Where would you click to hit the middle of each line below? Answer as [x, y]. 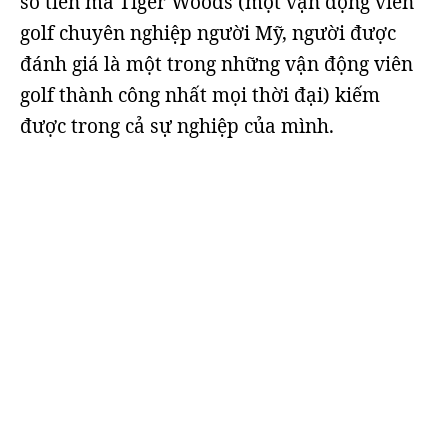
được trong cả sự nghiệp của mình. [177, 126]
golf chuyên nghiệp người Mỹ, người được [208, 33]
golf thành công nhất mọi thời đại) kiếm [200, 95]
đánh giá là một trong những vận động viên [216, 64]
